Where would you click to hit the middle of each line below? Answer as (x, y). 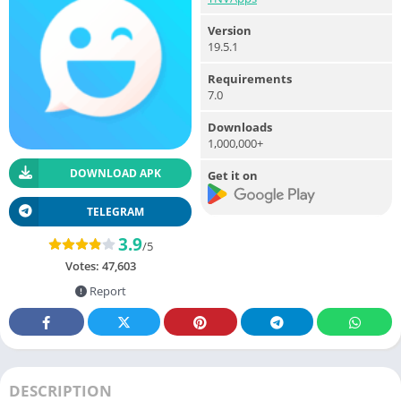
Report (106, 290)
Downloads (240, 127)
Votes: (83, 265)
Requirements (250, 78)
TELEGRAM (115, 211)
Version (230, 30)
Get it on (233, 175)
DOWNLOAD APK (115, 173)
